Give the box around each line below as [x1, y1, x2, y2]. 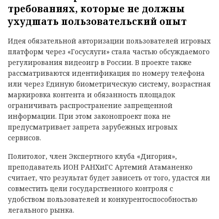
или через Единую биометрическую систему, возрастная [8, 79, 211, 88]
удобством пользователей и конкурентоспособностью [8, 194, 197, 204]
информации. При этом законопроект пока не [8, 111, 171, 121]
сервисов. [8, 132, 41, 142]
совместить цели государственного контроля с [8, 183, 173, 193]
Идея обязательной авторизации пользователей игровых [8, 36, 211, 45]
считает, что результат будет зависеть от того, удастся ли [8, 173, 210, 182]
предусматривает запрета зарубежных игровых [8, 122, 177, 131]
